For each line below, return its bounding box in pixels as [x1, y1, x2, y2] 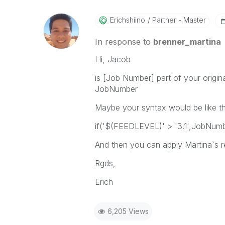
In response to [94, 37, 153, 47]
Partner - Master [150, 16, 206, 24]
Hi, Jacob [94, 54, 131, 64]
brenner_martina [153, 37, 221, 47]
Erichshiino [109, 16, 145, 24]
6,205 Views [107, 207, 149, 215]
